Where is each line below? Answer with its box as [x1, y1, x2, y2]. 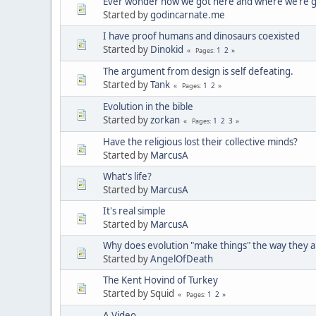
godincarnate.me [150, 8, 225, 21]
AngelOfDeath [150, 252, 213, 265]
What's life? [103, 169, 152, 183]
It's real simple [103, 204, 166, 217]
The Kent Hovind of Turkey [103, 273, 218, 286]
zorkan [150, 113, 180, 126]
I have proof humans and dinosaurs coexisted [103, 29, 300, 42]
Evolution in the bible [103, 99, 193, 113]
